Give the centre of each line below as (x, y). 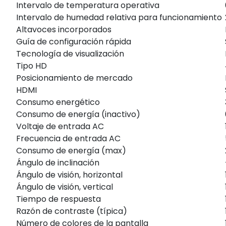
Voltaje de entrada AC (60, 126)
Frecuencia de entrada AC (68, 138)
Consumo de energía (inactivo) (78, 114)
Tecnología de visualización (70, 53)
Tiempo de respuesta (59, 199)
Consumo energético (58, 102)
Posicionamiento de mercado (74, 78)
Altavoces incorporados (64, 29)
